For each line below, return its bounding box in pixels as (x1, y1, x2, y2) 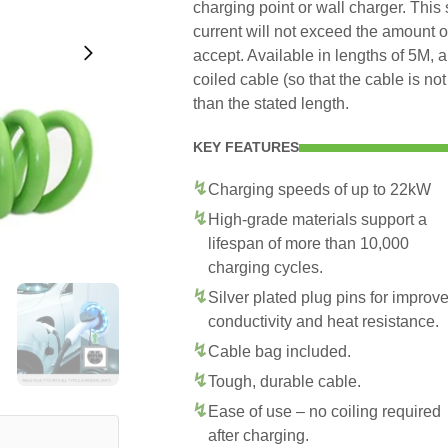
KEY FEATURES (193, 139, 299, 155)
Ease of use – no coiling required (208, 403, 441, 420)
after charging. (208, 427, 309, 444)
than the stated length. (193, 95, 349, 112)
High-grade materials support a (208, 211, 427, 228)
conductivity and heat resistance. (208, 313, 439, 330)
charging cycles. (208, 259, 323, 276)
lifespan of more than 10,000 (208, 235, 409, 252)
